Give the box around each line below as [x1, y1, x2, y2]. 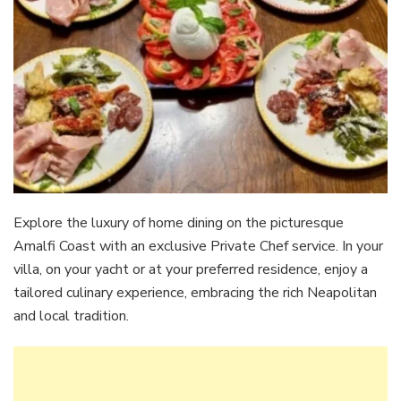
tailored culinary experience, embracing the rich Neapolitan [13, 283, 377, 303]
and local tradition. [13, 306, 132, 327]
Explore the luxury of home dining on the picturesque [13, 213, 344, 234]
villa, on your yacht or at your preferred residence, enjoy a [13, 260, 368, 280]
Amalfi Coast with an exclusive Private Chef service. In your [13, 236, 383, 257]
